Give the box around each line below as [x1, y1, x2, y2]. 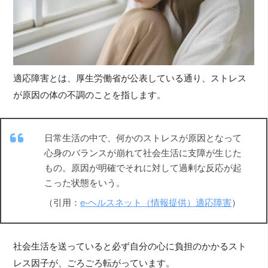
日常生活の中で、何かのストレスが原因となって [44, 133, 242, 144]
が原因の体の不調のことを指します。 [13, 90, 166, 100]
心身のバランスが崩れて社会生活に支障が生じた [44, 148, 242, 159]
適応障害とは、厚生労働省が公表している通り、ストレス [13, 73, 247, 83]
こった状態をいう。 [44, 178, 126, 188]
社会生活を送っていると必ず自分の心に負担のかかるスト [13, 242, 247, 252]
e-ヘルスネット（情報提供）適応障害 [80, 197, 232, 208]
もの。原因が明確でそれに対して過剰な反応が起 [44, 163, 242, 173]
